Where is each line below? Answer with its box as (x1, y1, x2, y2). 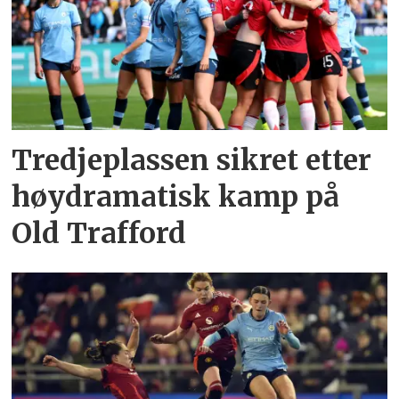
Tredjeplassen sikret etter (12, 142, 372, 179)
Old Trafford (12, 216, 187, 252)
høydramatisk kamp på (12, 179, 340, 216)
